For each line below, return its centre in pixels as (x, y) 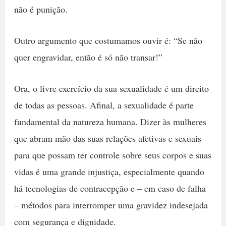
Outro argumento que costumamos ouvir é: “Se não (108, 40)
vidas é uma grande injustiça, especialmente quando (109, 171)
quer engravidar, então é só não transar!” (88, 57)
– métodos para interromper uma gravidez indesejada (111, 205)
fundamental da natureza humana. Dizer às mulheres (110, 121)
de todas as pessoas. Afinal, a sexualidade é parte (104, 105)
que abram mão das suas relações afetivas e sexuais (107, 138)
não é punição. (41, 9)
